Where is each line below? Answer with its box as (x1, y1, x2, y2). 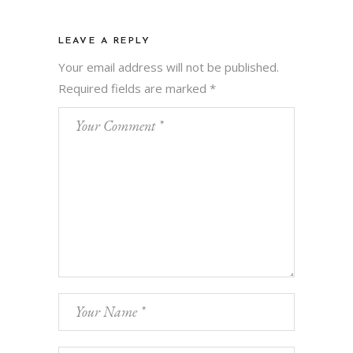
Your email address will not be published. (58, 59, 279, 75)
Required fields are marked (58, 80, 210, 96)
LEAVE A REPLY (58, 36, 151, 46)
